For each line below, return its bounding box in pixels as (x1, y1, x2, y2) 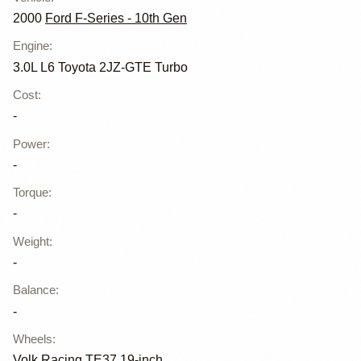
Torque (13, 185, 48, 200)
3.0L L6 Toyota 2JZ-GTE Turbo (13, 60, 188, 74)
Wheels (13, 331, 52, 346)
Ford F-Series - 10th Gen (45, 11, 187, 26)
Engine (13, 39, 49, 53)
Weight (13, 234, 49, 248)
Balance (13, 283, 56, 297)
